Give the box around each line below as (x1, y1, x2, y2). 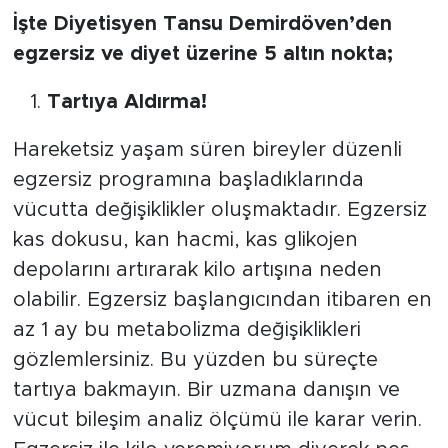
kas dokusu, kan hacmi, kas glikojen (12, 229, 358, 250)
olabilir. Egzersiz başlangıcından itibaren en (12, 289, 432, 310)
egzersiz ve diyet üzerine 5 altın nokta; (12, 43, 393, 64)
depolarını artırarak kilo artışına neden (12, 259, 382, 280)
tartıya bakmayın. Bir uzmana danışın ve (12, 379, 400, 400)
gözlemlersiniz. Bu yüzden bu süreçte (12, 349, 378, 370)
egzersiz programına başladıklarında (12, 169, 364, 190)
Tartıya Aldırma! (46, 91, 207, 112)
